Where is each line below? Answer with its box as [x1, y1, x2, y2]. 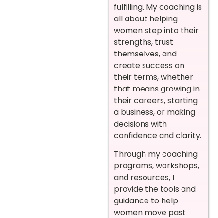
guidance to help [114, 195, 178, 207]
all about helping [114, 13, 178, 24]
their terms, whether [114, 71, 193, 83]
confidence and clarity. [114, 129, 201, 141]
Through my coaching [114, 148, 198, 160]
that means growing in [114, 83, 200, 94]
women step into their [114, 24, 199, 36]
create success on [114, 59, 184, 71]
